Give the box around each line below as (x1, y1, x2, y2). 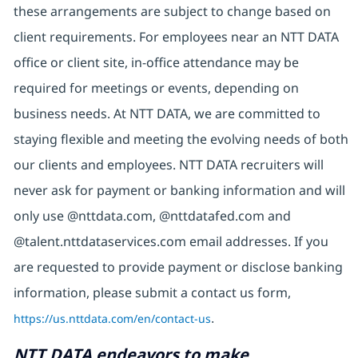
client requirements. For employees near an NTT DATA (13, 28, 339, 46)
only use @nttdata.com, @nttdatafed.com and (13, 207, 291, 225)
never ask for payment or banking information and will (13, 181, 345, 200)
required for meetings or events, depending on (13, 79, 299, 97)
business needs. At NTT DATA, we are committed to (13, 105, 320, 123)
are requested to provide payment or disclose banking (13, 258, 343, 276)
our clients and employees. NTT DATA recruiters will (13, 156, 324, 174)
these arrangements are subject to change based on (13, 2, 331, 21)
